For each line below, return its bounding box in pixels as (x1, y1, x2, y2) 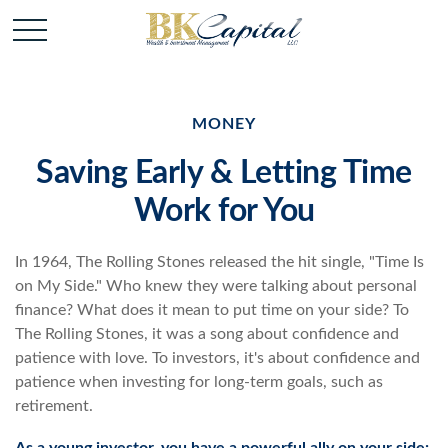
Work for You (133, 195, 315, 227)
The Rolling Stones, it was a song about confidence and (15, 326, 399, 342)
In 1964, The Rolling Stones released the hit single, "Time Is (15, 254, 424, 270)
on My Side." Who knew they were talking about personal (15, 278, 417, 294)
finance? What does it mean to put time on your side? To (15, 302, 409, 318)
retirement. (15, 398, 93, 414)
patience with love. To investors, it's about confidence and (15, 350, 420, 366)
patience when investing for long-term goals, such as (15, 374, 383, 390)
